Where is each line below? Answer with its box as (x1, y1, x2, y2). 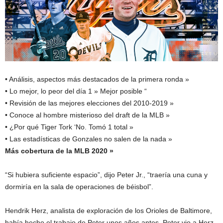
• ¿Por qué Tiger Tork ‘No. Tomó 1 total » (5, 123, 133, 131)
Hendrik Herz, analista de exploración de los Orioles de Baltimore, (5, 207, 212, 215)
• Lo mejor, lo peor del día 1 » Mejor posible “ (5, 87, 147, 96)
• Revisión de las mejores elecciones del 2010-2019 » (5, 99, 174, 108)
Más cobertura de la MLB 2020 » (5, 147, 113, 155)
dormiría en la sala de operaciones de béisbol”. (5, 183, 153, 191)
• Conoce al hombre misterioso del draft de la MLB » (5, 111, 170, 119)
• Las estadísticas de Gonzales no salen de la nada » (5, 135, 172, 143)
